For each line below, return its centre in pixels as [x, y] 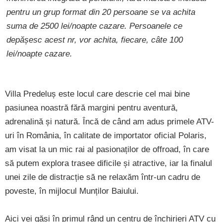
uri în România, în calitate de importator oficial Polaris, [106, 135]
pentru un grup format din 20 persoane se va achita [101, 12]
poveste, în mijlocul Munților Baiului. [72, 191]
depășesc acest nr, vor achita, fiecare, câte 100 [95, 40]
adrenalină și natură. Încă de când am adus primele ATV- [110, 121]
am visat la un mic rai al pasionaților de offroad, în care [107, 149]
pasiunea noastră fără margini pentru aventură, [91, 108]
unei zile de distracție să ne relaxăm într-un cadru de [103, 177]
